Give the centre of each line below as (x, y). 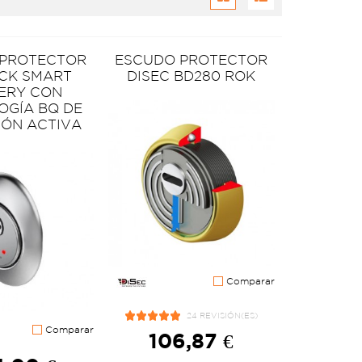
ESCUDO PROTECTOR (192, 60)
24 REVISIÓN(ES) (223, 315)
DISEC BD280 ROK (192, 76)
